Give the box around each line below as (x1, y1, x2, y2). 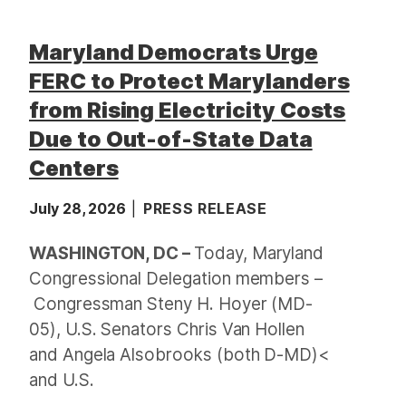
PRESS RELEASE (143, 199, 267, 217)
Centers (29, 155, 119, 181)
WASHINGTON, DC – (29, 243, 195, 264)
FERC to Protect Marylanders (29, 68, 350, 94)
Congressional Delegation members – (29, 268, 324, 289)
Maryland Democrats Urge (29, 39, 318, 65)
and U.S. (29, 370, 94, 391)
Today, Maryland (194, 243, 324, 264)
